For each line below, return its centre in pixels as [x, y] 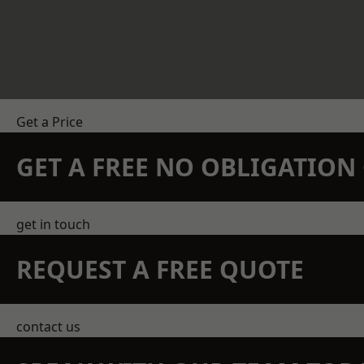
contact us [48, 327]
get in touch [53, 224]
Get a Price [50, 122]
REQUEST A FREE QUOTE [160, 269]
